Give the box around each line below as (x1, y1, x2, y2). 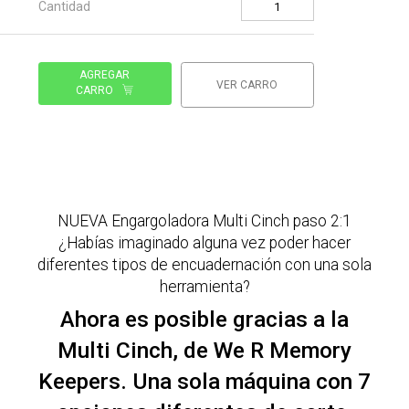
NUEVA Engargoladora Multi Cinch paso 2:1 (58, 212, 351, 231)
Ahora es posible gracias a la (60, 306, 349, 333)
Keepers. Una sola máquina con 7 (38, 368, 371, 395)
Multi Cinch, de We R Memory (58, 337, 351, 364)
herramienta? (159, 278, 250, 297)
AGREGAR (79, 68, 131, 82)
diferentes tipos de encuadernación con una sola (37, 256, 372, 275)
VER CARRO (216, 79, 278, 92)
